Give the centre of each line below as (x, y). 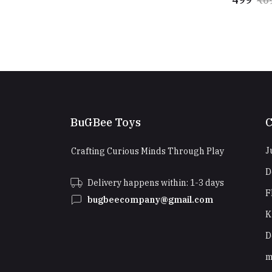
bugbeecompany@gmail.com (150, 200)
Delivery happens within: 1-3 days (156, 183)
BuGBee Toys (106, 122)
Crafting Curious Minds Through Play (147, 151)
